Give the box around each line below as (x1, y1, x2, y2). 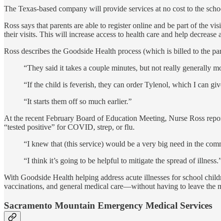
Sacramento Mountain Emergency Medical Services (4, 200, 212, 211)
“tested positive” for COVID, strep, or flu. (4, 123, 135, 132)
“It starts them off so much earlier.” (24, 97, 132, 106)
